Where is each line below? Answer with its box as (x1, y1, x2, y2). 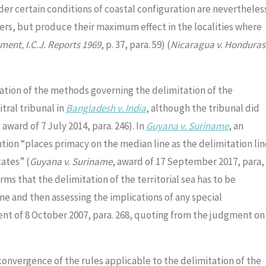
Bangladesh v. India (65, 102, 146, 115)
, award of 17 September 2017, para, (112, 155, 264, 169)
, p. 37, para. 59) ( (100, 38, 170, 52)
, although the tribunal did (145, 102, 259, 115)
